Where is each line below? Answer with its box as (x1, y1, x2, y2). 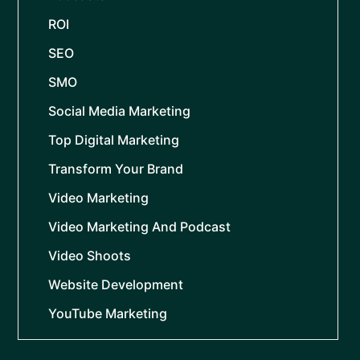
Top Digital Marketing (48, 132, 179, 149)
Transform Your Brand (48, 161, 183, 178)
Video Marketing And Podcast (48, 219, 231, 235)
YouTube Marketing (48, 305, 167, 322)
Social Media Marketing (48, 103, 190, 120)
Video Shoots (48, 247, 131, 264)
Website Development (48, 276, 183, 293)
